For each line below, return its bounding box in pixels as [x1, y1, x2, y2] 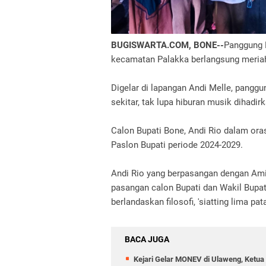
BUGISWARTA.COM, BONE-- [111, 39, 224, 50]
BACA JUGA [125, 234, 169, 244]
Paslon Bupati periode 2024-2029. [111, 139, 243, 150]
